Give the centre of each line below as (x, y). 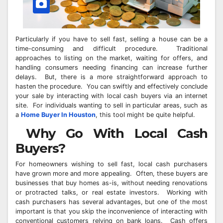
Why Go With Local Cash (111, 133)
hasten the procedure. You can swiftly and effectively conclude (111, 87)
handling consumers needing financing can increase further (111, 68)
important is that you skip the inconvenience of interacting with (111, 211)
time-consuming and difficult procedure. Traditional (111, 49)
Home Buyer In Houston (58, 115)
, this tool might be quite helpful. (145, 115)
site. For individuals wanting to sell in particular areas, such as (111, 106)
